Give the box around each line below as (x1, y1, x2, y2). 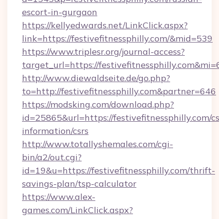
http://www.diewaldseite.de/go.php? (22, 72, 170, 84)
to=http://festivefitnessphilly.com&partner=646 (22, 86, 216, 97)
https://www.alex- (22, 191, 95, 202)
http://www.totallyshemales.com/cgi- (22, 138, 173, 150)
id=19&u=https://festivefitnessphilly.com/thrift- (22, 165, 215, 176)
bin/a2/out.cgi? (22, 152, 82, 163)
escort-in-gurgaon (22, 6, 97, 18)
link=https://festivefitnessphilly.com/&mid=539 (22, 33, 213, 44)
